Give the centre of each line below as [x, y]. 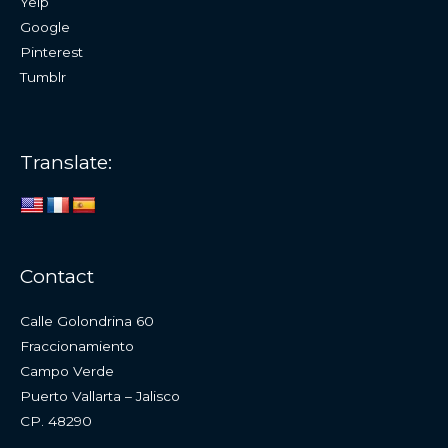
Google [45, 26]
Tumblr [43, 76]
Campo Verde [67, 371]
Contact [57, 275]
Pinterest [51, 51]
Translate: [66, 162]
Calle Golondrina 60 [87, 321]
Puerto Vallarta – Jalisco [100, 396]
